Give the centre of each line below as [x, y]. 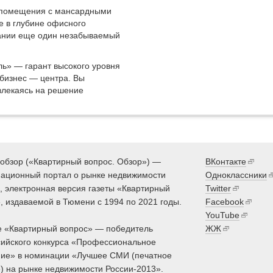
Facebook [224, 201]
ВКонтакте [225, 161]
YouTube [222, 215]
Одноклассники [236, 175]
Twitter [218, 188]
